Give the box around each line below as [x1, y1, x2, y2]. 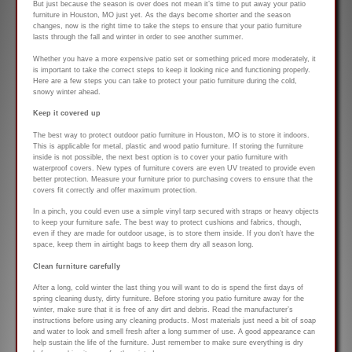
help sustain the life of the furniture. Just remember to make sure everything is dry [33, 339, 303, 347]
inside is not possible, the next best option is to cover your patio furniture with [33, 152, 288, 161]
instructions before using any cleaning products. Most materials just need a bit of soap [33, 317, 316, 325]
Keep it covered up [33, 109, 101, 118]
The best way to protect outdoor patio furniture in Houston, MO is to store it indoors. [33, 130, 310, 139]
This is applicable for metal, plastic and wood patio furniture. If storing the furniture [33, 141, 303, 150]
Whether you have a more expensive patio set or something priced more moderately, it [33, 54, 316, 63]
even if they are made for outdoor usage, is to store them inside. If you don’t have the [33, 229, 314, 238]
